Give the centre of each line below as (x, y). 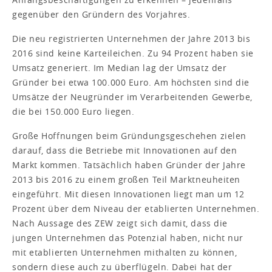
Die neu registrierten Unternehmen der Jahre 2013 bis (131, 38)
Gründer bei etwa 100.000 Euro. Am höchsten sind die (131, 82)
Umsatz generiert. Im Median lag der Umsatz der (120, 67)
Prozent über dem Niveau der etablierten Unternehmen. (136, 208)
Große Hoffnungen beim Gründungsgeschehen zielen (129, 135)
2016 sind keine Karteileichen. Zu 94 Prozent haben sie (133, 53)
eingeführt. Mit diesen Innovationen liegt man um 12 (129, 194)
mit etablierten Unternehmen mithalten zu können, (125, 252)
